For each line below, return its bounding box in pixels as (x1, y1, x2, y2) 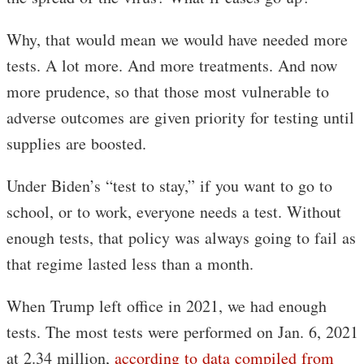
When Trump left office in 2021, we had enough (6, 295, 327, 318)
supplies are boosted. (6, 132, 146, 155)
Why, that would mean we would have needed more (6, 28, 348, 51)
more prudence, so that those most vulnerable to (6, 80, 329, 103)
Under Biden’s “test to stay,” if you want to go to (6, 175, 332, 197)
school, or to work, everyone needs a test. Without (6, 201, 341, 223)
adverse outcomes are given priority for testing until (6, 106, 354, 129)
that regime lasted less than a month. (6, 253, 253, 275)
